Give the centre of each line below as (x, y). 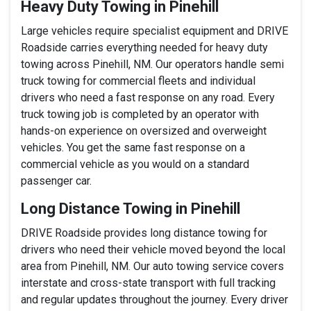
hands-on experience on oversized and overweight (144, 131)
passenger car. (56, 180)
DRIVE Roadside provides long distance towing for (144, 233)
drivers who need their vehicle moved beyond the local (153, 249)
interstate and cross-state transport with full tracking (148, 283)
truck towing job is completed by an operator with (140, 114)
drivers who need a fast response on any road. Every (148, 97)
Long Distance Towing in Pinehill (131, 208)
